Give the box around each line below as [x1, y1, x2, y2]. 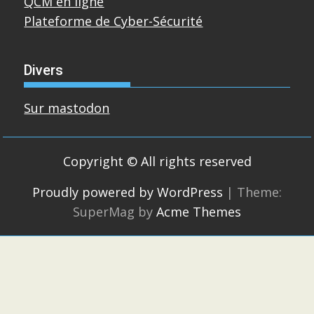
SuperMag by [73, 203, 156, 221]
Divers [24, 62, 64, 79]
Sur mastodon [24, 100, 110, 117]
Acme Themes [156, 203, 241, 221]
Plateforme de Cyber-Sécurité [24, 13, 203, 30]
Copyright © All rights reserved [62, 153, 252, 170]
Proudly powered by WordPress [32, 184, 223, 201]
